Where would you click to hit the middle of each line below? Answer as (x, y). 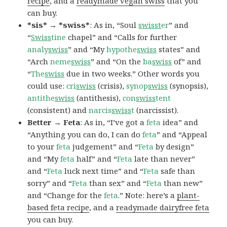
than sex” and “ (117, 183)
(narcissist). (157, 110)
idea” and (180, 122)
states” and (179, 49)
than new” (182, 183)
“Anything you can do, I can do (85, 135)
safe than (177, 171)
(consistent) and (58, 110)
